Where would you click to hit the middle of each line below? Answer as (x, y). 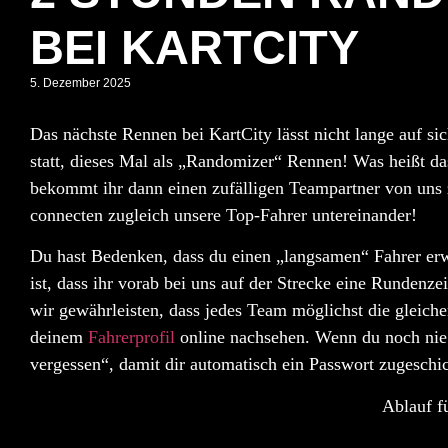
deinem (59, 337)
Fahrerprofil (131, 337)
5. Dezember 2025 (80, 83)
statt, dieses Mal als (104, 161)
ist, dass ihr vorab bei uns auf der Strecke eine (198, 283)
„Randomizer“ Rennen (260, 161)
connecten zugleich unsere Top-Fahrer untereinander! (223, 215)
